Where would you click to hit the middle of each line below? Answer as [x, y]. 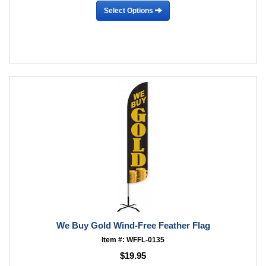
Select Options [129, 10]
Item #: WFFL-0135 [133, 240]
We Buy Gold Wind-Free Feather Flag [133, 225]
